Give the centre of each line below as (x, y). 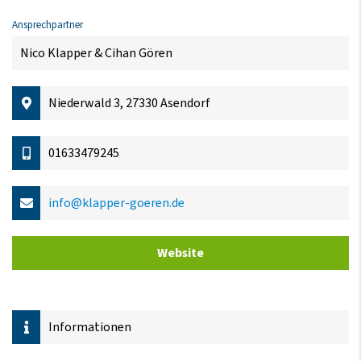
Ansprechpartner (48, 25)
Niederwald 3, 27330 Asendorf (129, 103)
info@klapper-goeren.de (116, 203)
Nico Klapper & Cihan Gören (96, 53)
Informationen (90, 327)
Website (180, 253)
